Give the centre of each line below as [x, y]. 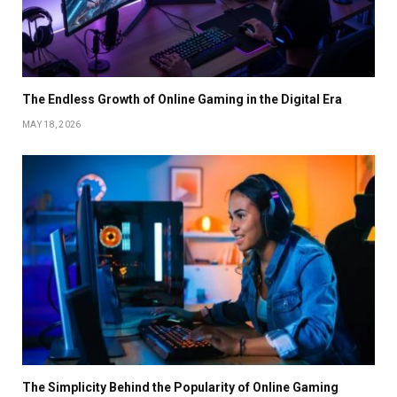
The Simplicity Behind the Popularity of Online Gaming [180, 387]
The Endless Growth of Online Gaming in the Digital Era [182, 99]
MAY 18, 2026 [52, 124]
